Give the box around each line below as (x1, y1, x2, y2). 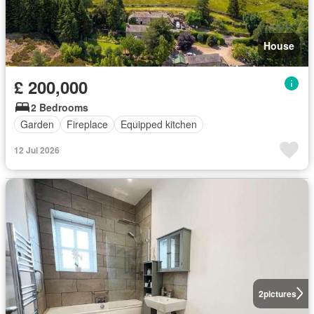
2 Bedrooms (31, 100, 88, 114)
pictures (263, 287, 296, 300)
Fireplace (67, 117, 108, 131)
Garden (20, 117, 54, 131)
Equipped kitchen (121, 117, 197, 131)
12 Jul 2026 (14, 143, 60, 156)
